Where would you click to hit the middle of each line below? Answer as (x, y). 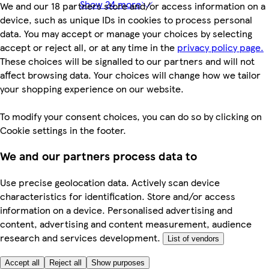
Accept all (22, 263)
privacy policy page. (220, 47)
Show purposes (118, 263)
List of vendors (193, 239)
